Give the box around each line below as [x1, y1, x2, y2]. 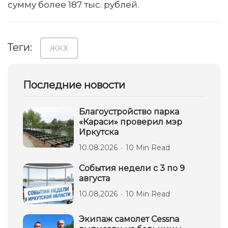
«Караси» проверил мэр [79, 117, 182, 127]
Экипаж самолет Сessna [79, 214, 179, 224]
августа [79, 174, 110, 183]
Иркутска [79, 127, 119, 137]
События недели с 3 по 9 [79, 163, 185, 173]
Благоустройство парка [79, 107, 179, 117]
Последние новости [23, 79, 125, 91]
